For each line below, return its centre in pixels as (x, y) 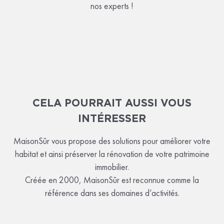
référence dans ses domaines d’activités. (112, 193)
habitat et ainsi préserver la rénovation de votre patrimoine (112, 154)
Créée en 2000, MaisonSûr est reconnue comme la (112, 180)
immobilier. (112, 167)
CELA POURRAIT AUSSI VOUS (112, 102)
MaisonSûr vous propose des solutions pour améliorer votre (112, 141)
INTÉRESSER (112, 118)
